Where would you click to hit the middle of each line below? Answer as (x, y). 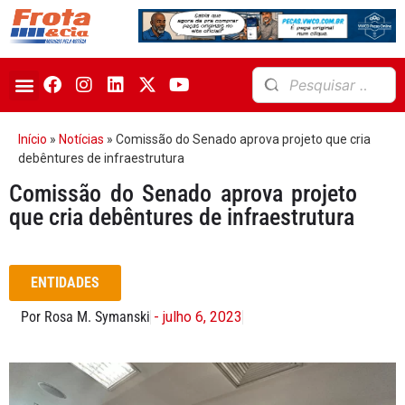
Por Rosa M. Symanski (85, 317)
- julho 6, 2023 (198, 317)
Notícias (81, 140)
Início (33, 140)
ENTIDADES (65, 283)
